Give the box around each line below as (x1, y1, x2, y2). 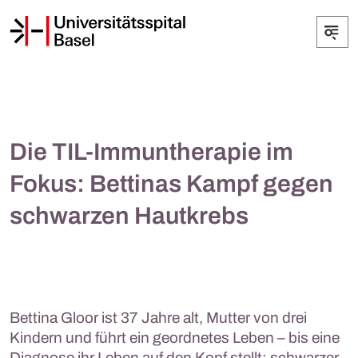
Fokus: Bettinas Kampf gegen (10, 171, 333, 197)
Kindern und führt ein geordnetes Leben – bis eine (10, 329, 340, 346)
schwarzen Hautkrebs (10, 203, 249, 229)
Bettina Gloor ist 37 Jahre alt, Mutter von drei (10, 309, 307, 326)
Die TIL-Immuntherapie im (10, 139, 293, 165)
